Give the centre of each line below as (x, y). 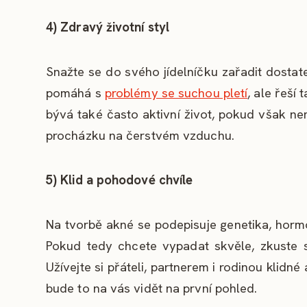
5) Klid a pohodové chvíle (120, 180)
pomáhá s (75, 93)
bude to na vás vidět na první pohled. (152, 288)
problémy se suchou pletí (176, 93)
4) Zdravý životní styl (108, 27)
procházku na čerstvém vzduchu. (140, 135)
